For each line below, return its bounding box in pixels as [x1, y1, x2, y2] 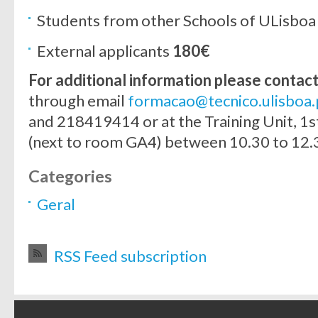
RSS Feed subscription [54, 246, 207, 265]
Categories [28, 166, 112, 186]
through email [28, 91, 128, 110]
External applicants [37, 41, 172, 60]
